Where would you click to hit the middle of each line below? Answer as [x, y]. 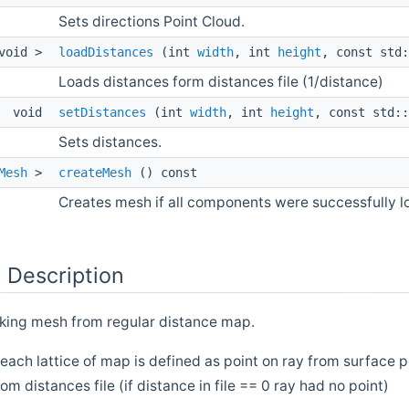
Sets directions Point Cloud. [152, 21]
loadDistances [106, 52]
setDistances [102, 112]
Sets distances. [110, 142]
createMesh [95, 172]
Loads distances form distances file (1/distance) [221, 81]
